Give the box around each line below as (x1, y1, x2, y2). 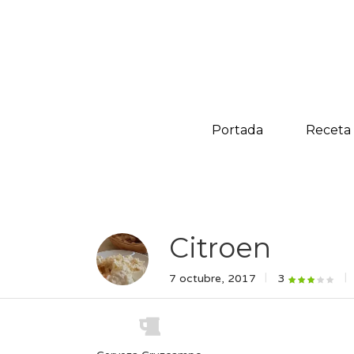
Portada (211, 122, 263, 137)
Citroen (169, 231, 271, 265)
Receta (305, 122, 351, 137)
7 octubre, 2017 (169, 272, 256, 285)
